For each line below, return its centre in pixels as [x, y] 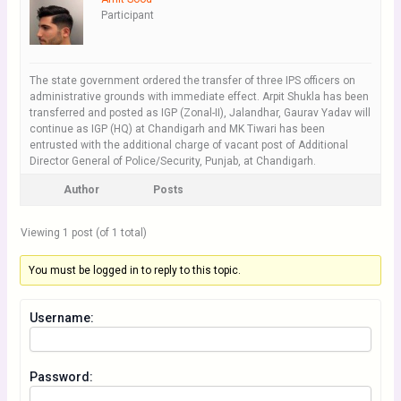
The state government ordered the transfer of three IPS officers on [192, 81]
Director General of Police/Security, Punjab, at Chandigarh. [172, 161]
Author [81, 190]
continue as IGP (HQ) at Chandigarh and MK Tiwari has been [177, 129]
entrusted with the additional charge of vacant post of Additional [188, 145]
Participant [127, 15]
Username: [61, 318]
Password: [61, 377]
